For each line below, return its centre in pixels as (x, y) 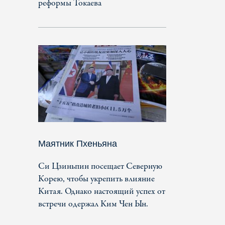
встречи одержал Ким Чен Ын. (93, 204)
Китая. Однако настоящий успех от (102, 191)
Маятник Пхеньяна (78, 143)
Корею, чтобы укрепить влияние (96, 179)
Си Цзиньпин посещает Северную (100, 166)
